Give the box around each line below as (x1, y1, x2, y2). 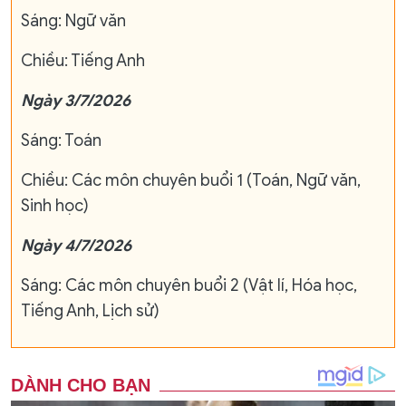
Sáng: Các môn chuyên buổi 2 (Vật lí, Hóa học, (21, 275, 357, 295)
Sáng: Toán (21, 130, 101, 150)
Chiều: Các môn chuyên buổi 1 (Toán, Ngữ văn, (21, 169, 361, 190)
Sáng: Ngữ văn (21, 10, 126, 31)
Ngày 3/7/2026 (21, 90, 130, 111)
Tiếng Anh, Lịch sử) (21, 300, 159, 321)
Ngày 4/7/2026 (21, 235, 131, 256)
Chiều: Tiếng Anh (21, 50, 145, 71)
